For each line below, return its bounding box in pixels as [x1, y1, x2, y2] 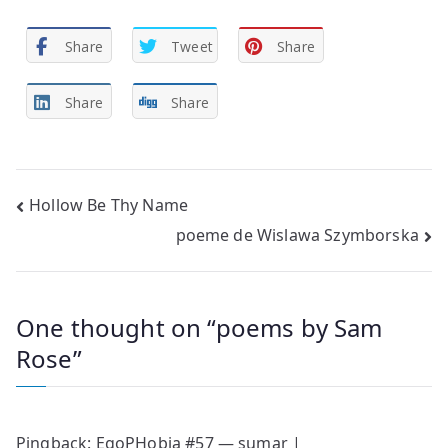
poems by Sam [215, 311, 383, 345]
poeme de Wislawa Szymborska [175, 224, 419, 247]
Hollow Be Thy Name [29, 193, 189, 216]
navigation [15, 229, 176, 272]
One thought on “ [16, 311, 216, 345]
